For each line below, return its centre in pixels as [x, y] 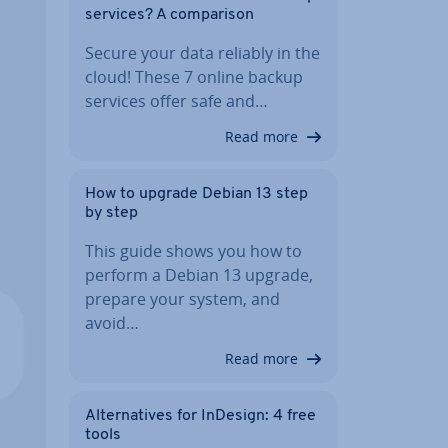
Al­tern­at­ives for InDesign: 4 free [200, 416]
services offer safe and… [176, 101]
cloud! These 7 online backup [194, 77]
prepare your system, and [182, 299]
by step [111, 213]
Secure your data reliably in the [202, 53]
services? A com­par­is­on [169, 15]
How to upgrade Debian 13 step [196, 194]
